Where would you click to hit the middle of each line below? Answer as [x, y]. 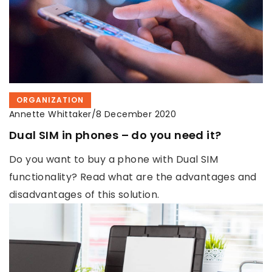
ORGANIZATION [50, 100]
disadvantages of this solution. [84, 194]
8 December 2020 [136, 114]
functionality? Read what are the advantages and [133, 177]
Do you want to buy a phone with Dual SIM [114, 159]
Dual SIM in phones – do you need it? [115, 135]
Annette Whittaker [50, 114]
